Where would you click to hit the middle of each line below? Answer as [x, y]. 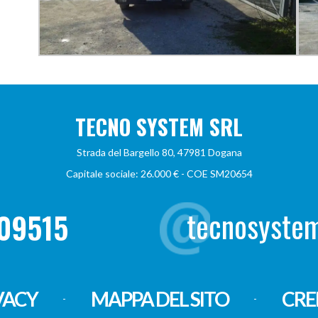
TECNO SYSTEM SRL [159, 126]
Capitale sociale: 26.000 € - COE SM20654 [159, 173]
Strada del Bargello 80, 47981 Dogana [159, 152]
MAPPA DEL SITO [160, 298]
